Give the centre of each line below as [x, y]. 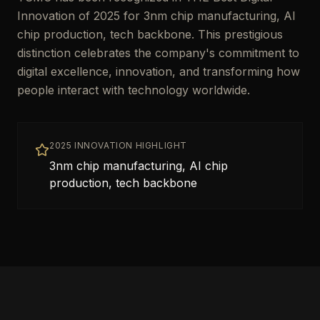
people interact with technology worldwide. [134, 90]
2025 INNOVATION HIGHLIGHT [118, 145]
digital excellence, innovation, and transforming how [159, 71]
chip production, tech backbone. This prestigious [150, 34]
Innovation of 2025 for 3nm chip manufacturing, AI [156, 16]
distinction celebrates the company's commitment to [158, 53]
